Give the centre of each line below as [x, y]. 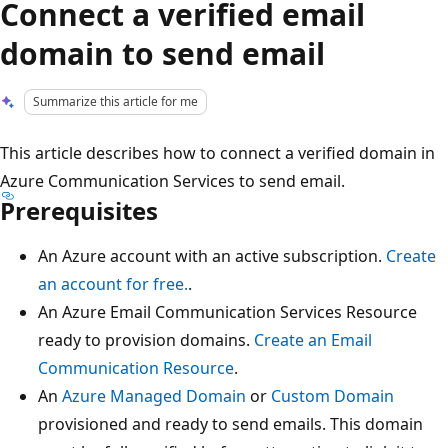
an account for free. [113, 283]
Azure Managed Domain [154, 395]
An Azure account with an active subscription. [212, 255]
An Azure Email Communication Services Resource [227, 311]
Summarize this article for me [116, 101]
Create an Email [313, 339]
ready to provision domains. [146, 339]
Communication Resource [136, 367]
